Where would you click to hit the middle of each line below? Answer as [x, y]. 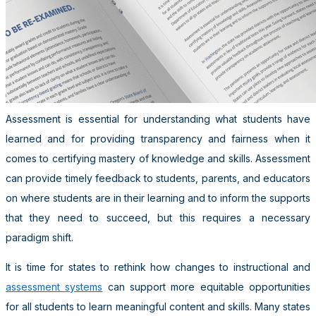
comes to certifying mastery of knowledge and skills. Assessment [158, 158]
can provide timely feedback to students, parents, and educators [158, 178]
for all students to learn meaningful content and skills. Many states [158, 306]
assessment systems [54, 286]
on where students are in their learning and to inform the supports [158, 197]
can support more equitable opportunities [207, 286]
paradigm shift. [39, 237]
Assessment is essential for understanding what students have [158, 119]
